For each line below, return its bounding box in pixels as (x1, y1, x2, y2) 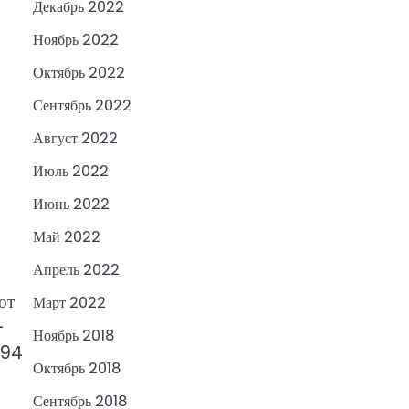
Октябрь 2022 (33, 62, 125, 84)
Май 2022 (33, 226, 100, 248)
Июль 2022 (33, 161, 109, 183)
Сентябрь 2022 (33, 95, 131, 117)
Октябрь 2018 (33, 358, 121, 380)
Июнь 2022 (33, 194, 110, 215)
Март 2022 (33, 292, 106, 314)
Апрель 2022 (33, 259, 120, 281)
